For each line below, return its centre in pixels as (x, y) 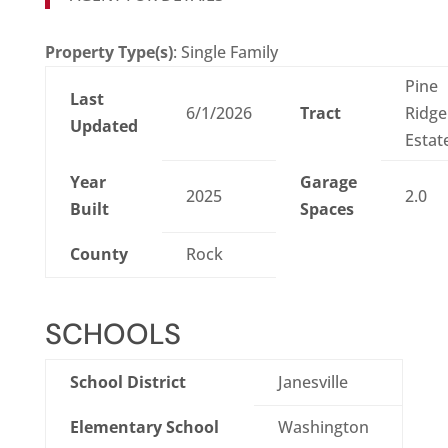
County (98, 254)
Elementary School (144, 427)
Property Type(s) (108, 52)
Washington (323, 427)
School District (127, 382)
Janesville (312, 382)
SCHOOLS (112, 334)
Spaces (326, 209)
